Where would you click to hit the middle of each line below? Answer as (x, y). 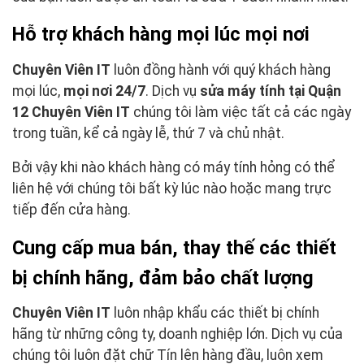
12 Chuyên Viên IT (71, 113)
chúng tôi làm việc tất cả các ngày (240, 113)
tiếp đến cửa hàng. (71, 209)
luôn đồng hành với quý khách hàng (221, 70)
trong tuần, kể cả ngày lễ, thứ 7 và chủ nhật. (148, 134)
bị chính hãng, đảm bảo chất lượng (163, 277)
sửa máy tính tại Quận (271, 91)
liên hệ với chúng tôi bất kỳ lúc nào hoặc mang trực (172, 188)
